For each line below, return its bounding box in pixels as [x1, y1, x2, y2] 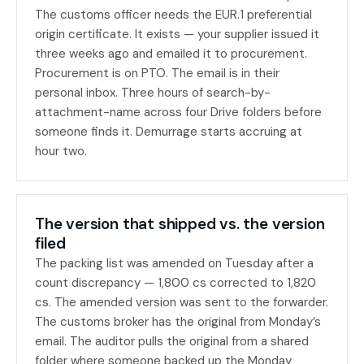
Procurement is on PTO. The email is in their [35, 65, 279, 81]
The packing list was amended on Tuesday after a [35, 255, 314, 271]
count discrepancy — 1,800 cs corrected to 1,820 [35, 275, 316, 291]
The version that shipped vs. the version [35, 214, 325, 234]
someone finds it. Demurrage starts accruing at [35, 123, 302, 140]
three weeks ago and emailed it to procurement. [35, 45, 307, 62]
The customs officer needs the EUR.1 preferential [35, 6, 312, 23]
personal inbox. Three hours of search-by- [35, 84, 271, 101]
